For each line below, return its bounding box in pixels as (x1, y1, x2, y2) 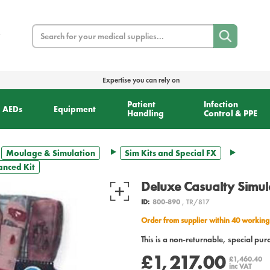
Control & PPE (204, 108, 258, 119)
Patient (127, 99, 155, 110)
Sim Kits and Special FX (125, 148, 216, 159)
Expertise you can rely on (102, 75, 180, 86)
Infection (204, 99, 239, 110)
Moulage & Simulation (6, 148, 95, 159)
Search (31, 24, 55, 36)
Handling (127, 108, 164, 119)
